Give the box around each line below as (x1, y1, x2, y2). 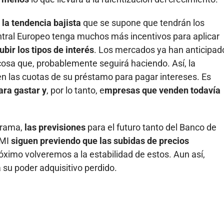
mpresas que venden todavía (104, 84, 220, 95)
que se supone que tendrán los (81, 17, 204, 28)
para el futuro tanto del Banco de (85, 121, 216, 132)
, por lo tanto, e (46, 84, 104, 95)
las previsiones (24, 121, 85, 132)
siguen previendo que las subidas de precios (11, 135, 189, 146)
